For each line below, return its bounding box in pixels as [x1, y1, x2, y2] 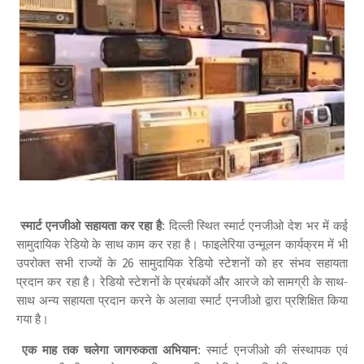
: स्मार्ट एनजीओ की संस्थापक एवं [197, 341, 348, 357]
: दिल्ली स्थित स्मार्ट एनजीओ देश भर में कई [161, 217, 349, 233]
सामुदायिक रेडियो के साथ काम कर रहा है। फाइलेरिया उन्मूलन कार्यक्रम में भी [16, 236, 348, 252]
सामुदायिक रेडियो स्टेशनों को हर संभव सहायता [133, 254, 348, 271]
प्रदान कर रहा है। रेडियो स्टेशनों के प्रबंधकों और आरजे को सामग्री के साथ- [16, 273, 348, 289]
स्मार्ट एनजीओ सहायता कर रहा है [19, 217, 162, 233]
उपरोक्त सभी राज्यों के [16, 254, 122, 271]
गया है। [16, 310, 52, 327]
